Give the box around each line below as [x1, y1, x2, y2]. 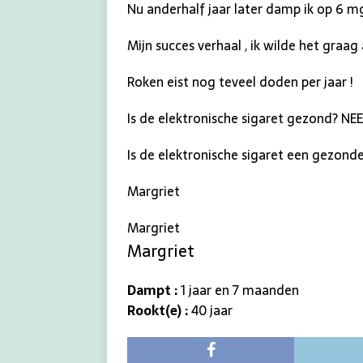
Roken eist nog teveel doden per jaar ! [127, 70, 353, 92]
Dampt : [127, 279, 181, 301]
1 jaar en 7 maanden [181, 279, 299, 301]
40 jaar [191, 299, 233, 321]
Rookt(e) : [127, 299, 191, 321]
